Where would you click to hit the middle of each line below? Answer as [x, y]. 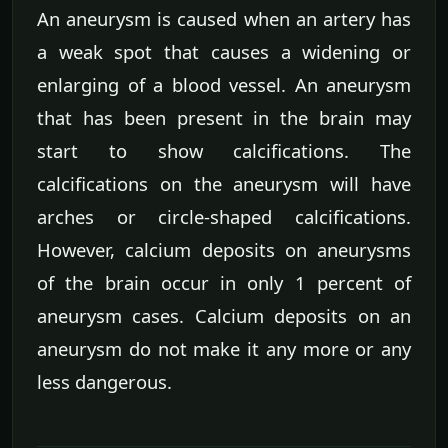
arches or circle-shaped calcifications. [224, 216]
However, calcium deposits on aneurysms [224, 249]
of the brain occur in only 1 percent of [224, 282]
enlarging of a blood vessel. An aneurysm [224, 84]
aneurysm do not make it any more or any [224, 348]
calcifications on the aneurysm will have [224, 183]
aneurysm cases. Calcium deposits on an [224, 315]
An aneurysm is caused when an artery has [224, 18]
